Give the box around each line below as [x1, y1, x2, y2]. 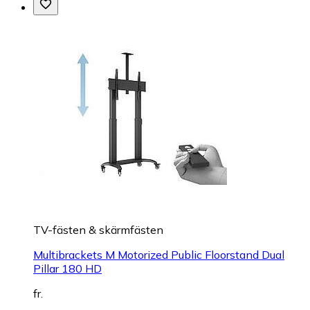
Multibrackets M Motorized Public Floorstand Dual [33, 247, 284, 262]
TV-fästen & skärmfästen [33, 222, 163, 237]
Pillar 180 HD [33, 261, 102, 275]
